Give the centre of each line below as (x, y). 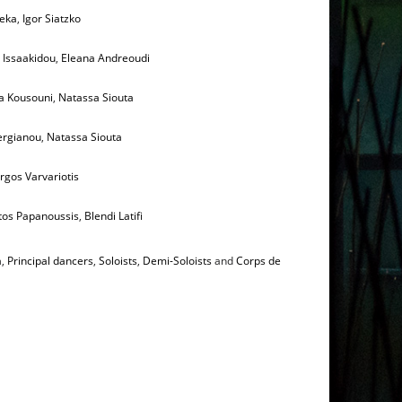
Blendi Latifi (114, 216)
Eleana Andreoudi (105, 58)
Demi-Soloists (177, 261)
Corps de (258, 261)
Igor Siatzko (52, 18)
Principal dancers (50, 261)
